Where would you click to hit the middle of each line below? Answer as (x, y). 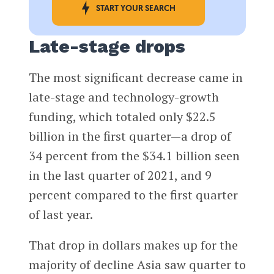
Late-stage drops (107, 47)
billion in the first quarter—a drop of (130, 136)
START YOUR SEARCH (135, 9)
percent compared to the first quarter (133, 195)
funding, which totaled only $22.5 (122, 117)
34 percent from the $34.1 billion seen (134, 156)
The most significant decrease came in (135, 78)
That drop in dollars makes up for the (133, 245)
